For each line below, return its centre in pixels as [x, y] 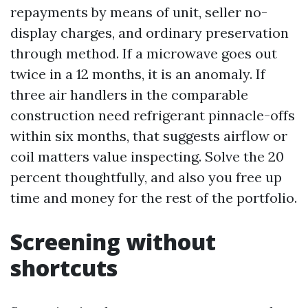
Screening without [113, 242]
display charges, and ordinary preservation [150, 33]
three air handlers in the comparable [129, 95]
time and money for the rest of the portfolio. [154, 198]
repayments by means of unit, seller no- [139, 12]
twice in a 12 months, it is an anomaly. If [138, 74]
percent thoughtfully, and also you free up [146, 177]
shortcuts [64, 268]
